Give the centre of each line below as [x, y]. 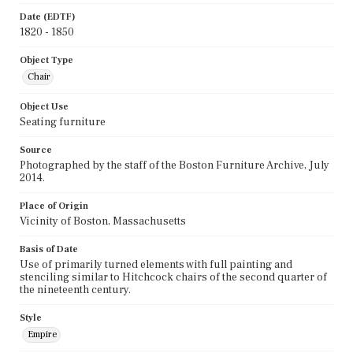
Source [36, 150]
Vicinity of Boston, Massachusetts [103, 221]
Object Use [44, 106]
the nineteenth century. [75, 290]
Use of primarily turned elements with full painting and [156, 264]
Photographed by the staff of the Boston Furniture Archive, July [175, 165]
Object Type [46, 60]
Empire [43, 334]
